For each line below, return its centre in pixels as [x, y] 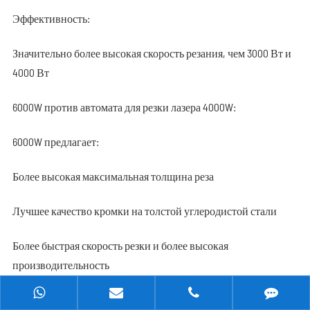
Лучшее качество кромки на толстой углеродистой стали [144, 211]
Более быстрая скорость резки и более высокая [120, 245]
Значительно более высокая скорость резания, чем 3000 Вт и [152, 53]
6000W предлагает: [55, 142]
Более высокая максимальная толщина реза [113, 176]
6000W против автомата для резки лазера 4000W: [124, 107]
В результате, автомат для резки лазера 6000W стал [128, 299]
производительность [61, 265]
